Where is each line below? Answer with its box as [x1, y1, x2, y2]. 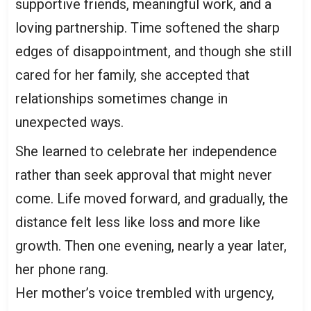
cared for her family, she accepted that [15, 67, 250, 84]
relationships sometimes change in [15, 90, 228, 108]
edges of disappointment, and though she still [15, 43, 292, 60]
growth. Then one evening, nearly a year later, [15, 237, 287, 255]
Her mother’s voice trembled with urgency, [15, 285, 274, 302]
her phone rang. [15, 261, 108, 278]
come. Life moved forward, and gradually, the [15, 190, 288, 208]
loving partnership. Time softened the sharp [15, 19, 280, 37]
